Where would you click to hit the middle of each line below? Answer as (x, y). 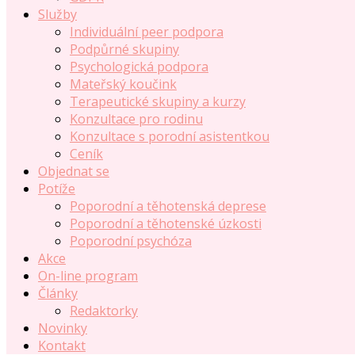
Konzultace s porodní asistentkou (170, 136)
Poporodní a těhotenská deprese (168, 206)
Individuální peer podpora (147, 32)
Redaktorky (104, 311)
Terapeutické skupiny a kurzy (158, 101)
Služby (57, 14)
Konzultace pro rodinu (136, 119)
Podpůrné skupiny (124, 49)
